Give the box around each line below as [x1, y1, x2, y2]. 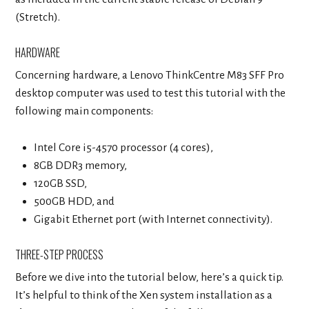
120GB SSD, [33, 177, 87, 190]
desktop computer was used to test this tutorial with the [15, 87, 286, 100]
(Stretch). [15, 11, 61, 23]
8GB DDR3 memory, [33, 159, 127, 172]
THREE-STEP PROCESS [15, 246, 104, 263]
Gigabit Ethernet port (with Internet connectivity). [33, 212, 272, 226]
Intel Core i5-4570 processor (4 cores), [33, 141, 213, 154]
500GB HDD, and [33, 195, 114, 208]
